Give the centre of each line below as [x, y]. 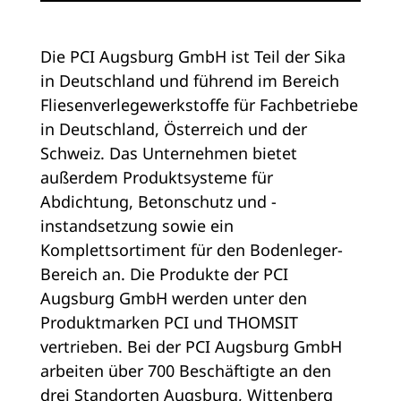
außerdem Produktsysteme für [156, 178]
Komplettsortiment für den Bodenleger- [191, 250]
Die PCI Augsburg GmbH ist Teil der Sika [192, 57]
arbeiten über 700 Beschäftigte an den [185, 371]
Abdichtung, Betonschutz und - [158, 202]
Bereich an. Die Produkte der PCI [164, 274]
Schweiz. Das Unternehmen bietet [168, 154]
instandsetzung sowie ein [137, 226]
